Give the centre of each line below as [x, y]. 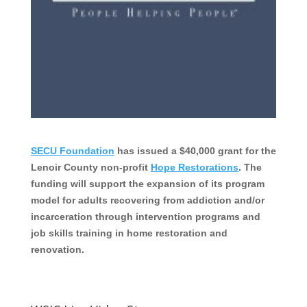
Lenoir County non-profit [90, 168]
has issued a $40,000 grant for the [195, 151]
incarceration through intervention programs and [145, 217]
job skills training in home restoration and [129, 233]
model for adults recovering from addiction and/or [147, 200]
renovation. [57, 250]
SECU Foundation [72, 151]
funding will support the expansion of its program [147, 184]
